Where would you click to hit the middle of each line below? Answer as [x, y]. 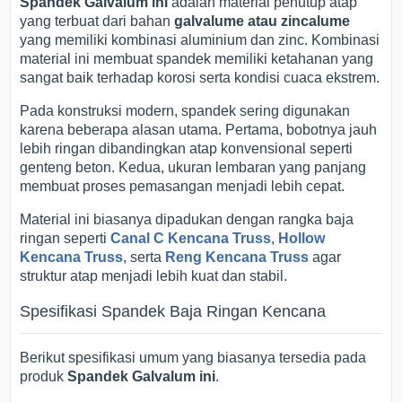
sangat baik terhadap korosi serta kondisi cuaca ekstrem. [200, 77]
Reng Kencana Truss [237, 257]
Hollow [302, 238]
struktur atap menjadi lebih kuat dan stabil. [154, 275]
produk [44, 376]
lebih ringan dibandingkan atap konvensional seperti [187, 148]
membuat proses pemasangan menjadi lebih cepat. [183, 186]
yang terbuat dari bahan [97, 21]
